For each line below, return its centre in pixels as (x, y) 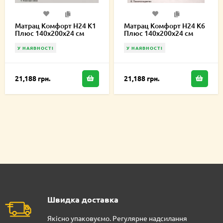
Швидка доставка (83, 199)
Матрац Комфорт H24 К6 (165, 25)
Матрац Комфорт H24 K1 (56, 25)
